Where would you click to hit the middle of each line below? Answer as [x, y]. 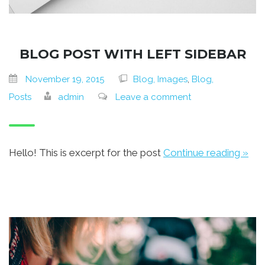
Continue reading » [206, 152]
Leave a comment [153, 97]
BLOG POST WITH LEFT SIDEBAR [132, 54]
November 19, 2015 [65, 79]
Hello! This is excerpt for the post [86, 152]
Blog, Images [160, 79]
